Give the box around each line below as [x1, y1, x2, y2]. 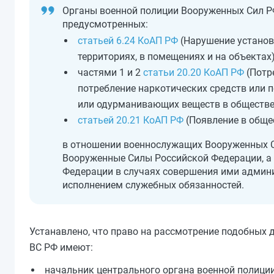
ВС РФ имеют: [29, 242, 93, 253]
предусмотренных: [62, 18, 148, 30]
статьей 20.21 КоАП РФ [78, 114, 183, 126]
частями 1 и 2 [78, 67, 143, 78]
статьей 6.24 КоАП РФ [78, 35, 178, 46]
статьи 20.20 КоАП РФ [143, 67, 244, 78]
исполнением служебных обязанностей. [62, 179, 244, 191]
